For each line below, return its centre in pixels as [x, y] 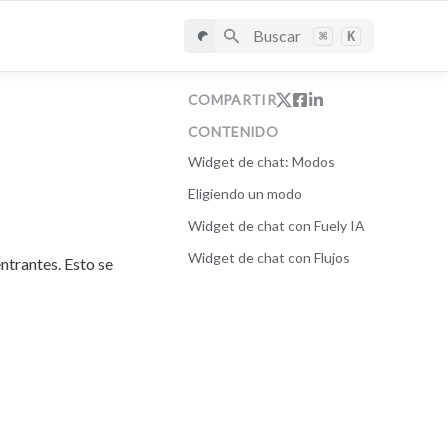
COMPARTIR [232, 99]
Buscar [276, 35]
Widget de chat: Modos [261, 161]
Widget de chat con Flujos [269, 257]
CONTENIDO [233, 131]
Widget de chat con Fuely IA [276, 225]
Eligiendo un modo [245, 193]
